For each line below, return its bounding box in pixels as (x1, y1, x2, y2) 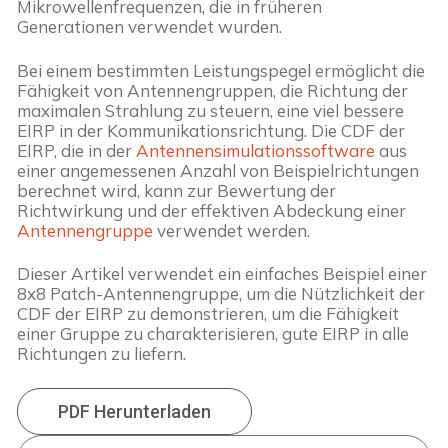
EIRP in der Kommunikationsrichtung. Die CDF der (17, 119, 405, 141)
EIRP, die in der (17, 139, 136, 161)
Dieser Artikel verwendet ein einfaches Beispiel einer (17, 263, 427, 285)
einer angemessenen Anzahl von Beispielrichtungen (17, 159, 419, 181)
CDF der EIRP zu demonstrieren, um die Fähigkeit (17, 303, 399, 325)
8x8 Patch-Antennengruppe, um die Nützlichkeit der (17, 283, 425, 305)
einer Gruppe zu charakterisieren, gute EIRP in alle (17, 323, 409, 345)
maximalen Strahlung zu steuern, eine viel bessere (17, 99, 404, 121)
